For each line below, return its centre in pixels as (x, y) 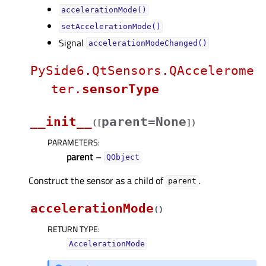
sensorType (121, 89)
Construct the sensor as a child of (97, 180)
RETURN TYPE (73, 229)
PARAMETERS (73, 142)
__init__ (61, 121)
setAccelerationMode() (111, 27)
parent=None (144, 121)
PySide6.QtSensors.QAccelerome (142, 70)
